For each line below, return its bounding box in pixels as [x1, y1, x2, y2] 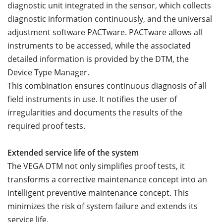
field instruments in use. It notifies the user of [7, 94, 177, 105]
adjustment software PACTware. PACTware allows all [7, 27, 202, 38]
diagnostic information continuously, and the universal [7, 13, 212, 25]
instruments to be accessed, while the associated [7, 40, 191, 52]
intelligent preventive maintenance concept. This [7, 187, 189, 199]
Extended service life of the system [7, 147, 139, 159]
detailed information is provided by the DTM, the [7, 54, 189, 65]
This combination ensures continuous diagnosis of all [7, 80, 207, 92]
